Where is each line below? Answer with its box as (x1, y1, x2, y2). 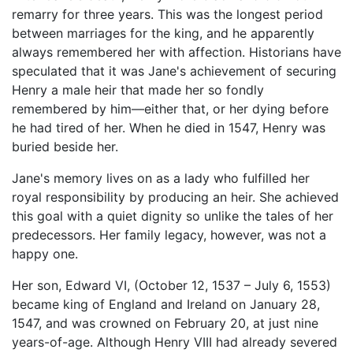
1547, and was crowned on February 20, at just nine (12, 314, 318, 331)
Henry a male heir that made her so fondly (12, 81, 264, 98)
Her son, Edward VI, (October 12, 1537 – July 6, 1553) (12, 277, 331, 293)
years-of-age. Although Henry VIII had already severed (12, 333, 337, 350)
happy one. (12, 245, 78, 262)
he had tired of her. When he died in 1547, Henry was (12, 119, 325, 136)
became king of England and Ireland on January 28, (12, 295, 320, 312)
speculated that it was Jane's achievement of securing (12, 62, 336, 79)
